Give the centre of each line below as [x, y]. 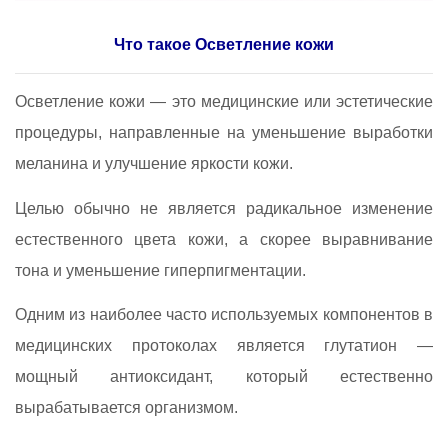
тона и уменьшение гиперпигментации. [160, 270]
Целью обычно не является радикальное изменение [224, 208]
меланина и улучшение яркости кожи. [154, 164]
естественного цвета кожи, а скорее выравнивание [224, 239]
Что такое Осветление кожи [224, 45]
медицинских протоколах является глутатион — [224, 346]
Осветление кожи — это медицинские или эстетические [224, 102]
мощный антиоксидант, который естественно [224, 377]
